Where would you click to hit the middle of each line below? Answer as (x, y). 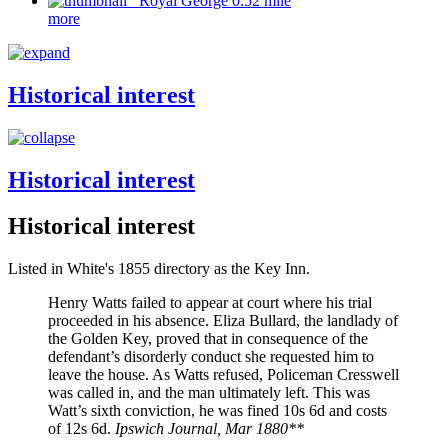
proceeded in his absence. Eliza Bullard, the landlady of (223, 321)
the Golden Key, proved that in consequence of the (208, 339)
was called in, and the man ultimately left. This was (209, 393)
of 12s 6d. (81, 429)
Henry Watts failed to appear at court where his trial (210, 303)
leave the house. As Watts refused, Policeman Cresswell (223, 375)
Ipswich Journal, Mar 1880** (209, 429)
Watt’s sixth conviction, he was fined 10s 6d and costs (217, 411)
